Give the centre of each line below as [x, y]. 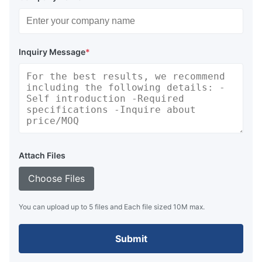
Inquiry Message [52, 52]
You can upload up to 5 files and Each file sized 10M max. [112, 207]
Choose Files [56, 179]
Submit [131, 239]
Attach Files [42, 156]
